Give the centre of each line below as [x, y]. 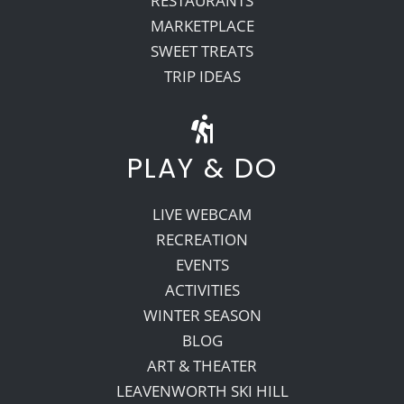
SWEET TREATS [202, 50]
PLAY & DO [202, 168]
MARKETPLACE [202, 25]
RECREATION [202, 239]
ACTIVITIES [202, 289]
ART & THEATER [202, 365]
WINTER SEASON [202, 315]
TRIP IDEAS [202, 76]
